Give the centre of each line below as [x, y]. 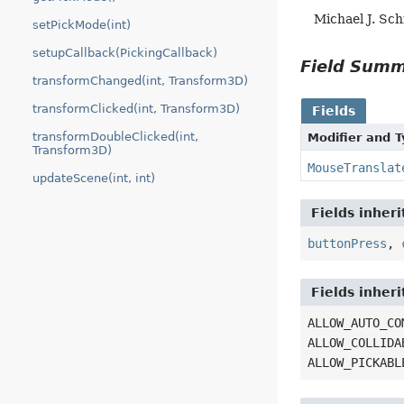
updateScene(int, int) [94, 178]
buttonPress [348, 243]
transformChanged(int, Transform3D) [140, 81]
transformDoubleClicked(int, [115, 137]
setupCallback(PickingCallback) [125, 53]
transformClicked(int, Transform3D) [136, 109]
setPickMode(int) [82, 25]
